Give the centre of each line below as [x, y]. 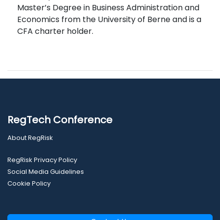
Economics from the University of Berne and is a [109, 20]
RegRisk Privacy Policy [42, 160]
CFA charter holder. [55, 31]
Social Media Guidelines [46, 172]
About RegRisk [30, 138]
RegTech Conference [60, 120]
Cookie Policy [29, 184]
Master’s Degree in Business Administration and [108, 8]
